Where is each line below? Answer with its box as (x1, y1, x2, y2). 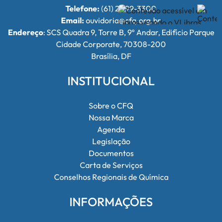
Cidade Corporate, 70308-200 (56, 39, 166, 49)
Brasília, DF (91, 51, 131, 61)
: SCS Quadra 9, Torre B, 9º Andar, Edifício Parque (43, 27, 215, 37)
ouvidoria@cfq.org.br (84, 15, 161, 25)
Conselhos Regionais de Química (54, 172, 168, 182)
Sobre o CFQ (89, 101, 133, 111)
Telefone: (65, 3, 100, 13)
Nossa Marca (88, 112, 134, 122)
